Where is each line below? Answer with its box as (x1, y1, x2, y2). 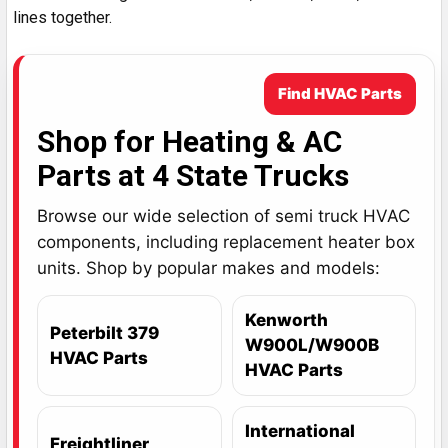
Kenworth (244, 310, 328, 331)
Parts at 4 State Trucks (37, 158, 349, 194)
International (244, 421, 355, 442)
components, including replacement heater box (37, 232, 415, 253)
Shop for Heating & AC (37, 124, 342, 160)
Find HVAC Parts (278, 84, 402, 104)
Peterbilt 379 (50, 322, 159, 343)
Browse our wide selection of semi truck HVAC (37, 206, 410, 227)
